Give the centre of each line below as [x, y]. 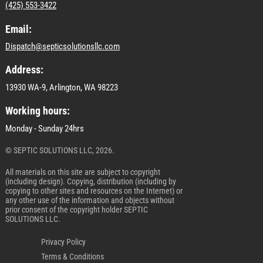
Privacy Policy [63, 242]
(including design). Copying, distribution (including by [91, 182]
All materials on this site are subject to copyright [83, 172]
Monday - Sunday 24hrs [45, 129]
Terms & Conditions [73, 256]
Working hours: [38, 111]
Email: [18, 29]
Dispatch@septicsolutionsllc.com [63, 47]
